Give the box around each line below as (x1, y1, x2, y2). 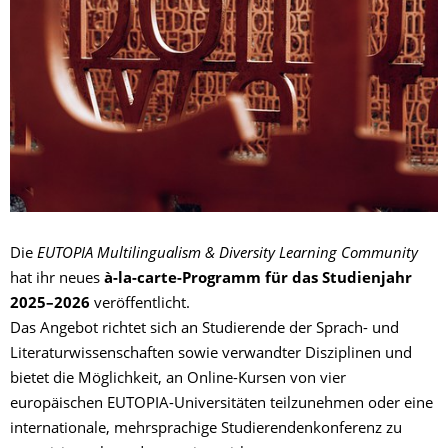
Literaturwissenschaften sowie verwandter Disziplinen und (10, 346, 412, 362)
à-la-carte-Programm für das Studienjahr (104, 271, 412, 287)
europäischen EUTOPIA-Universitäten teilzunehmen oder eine (10, 396, 433, 412)
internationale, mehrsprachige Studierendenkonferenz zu (10, 421, 402, 437)
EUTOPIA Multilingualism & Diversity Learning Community (37, 246, 418, 262)
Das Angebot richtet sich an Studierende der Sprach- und (10, 321, 399, 337)
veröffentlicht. (90, 296, 190, 312)
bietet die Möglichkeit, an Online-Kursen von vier (10, 371, 346, 387)
